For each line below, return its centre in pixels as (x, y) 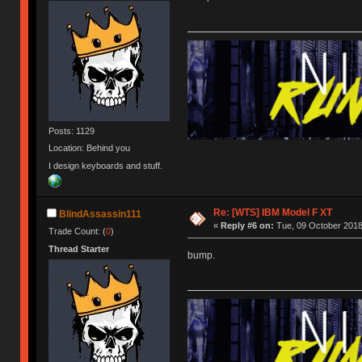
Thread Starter (79, 248)
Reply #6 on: (247, 225)
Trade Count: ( (78, 232)
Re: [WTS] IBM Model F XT (272, 212)
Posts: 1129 (72, 131)
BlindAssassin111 (101, 215)
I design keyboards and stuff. (106, 165)
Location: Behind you (90, 148)
